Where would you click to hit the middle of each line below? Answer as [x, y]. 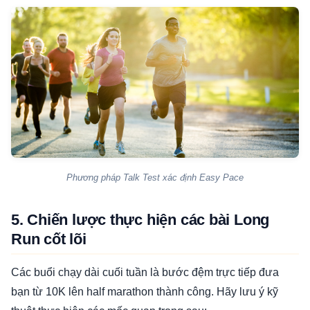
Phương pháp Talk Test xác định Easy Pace [155, 177]
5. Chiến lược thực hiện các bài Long [140, 219]
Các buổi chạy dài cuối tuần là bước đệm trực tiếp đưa [145, 272]
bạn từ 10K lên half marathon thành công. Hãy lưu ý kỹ [145, 291]
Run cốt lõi [49, 239]
